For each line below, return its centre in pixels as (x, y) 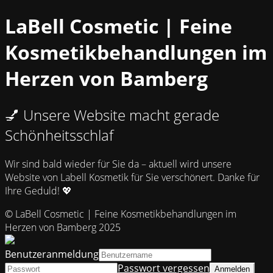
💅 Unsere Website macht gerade (112, 115)
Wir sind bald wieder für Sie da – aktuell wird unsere (118, 164)
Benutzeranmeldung (52, 254)
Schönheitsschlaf (59, 135)
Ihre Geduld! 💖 (38, 190)
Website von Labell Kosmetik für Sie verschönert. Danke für (132, 177)
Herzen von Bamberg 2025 (63, 227)
